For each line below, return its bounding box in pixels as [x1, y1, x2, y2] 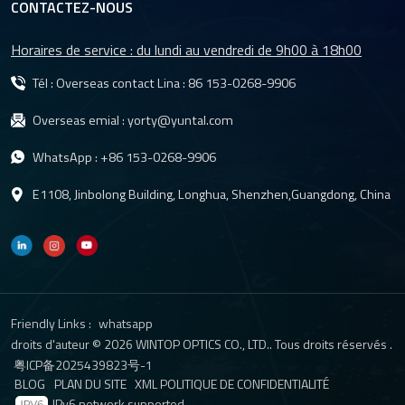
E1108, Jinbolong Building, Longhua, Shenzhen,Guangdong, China [33, 184, 391, 204]
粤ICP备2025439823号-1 [14, 355, 153, 375]
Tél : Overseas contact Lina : [33, 73, 188, 94]
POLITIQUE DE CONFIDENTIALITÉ [160, 374, 330, 394]
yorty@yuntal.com [127, 110, 233, 131]
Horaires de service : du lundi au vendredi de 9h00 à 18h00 [11, 38, 362, 61]
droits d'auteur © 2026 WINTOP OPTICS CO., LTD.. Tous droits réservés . [11, 334, 392, 354]
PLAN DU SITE [53, 374, 127, 394]
